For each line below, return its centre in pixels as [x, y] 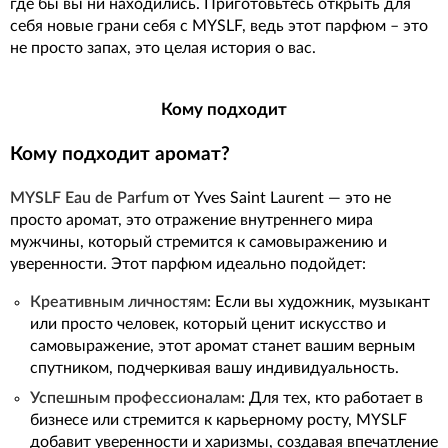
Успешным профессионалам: [137, 397]
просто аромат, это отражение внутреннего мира [191, 219]
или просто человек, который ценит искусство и [208, 323]
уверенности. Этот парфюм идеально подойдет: [188, 263]
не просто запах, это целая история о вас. [163, 48]
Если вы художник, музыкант [320, 301]
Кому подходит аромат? [120, 154]
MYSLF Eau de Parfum [89, 197]
